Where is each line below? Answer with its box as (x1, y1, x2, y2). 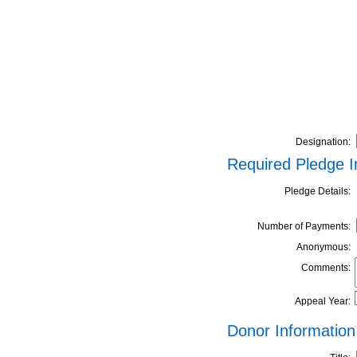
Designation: (295, 136, 351, 148)
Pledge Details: (284, 186, 351, 198)
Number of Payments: (257, 221, 351, 233)
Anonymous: (296, 241, 351, 253)
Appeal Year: (294, 296, 351, 308)
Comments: (300, 262, 351, 274)
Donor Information (226, 322, 355, 340)
